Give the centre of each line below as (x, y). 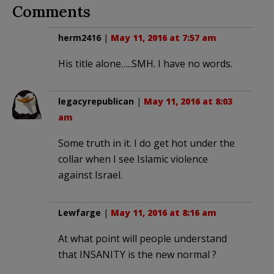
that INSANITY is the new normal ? (137, 255)
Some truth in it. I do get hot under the (146, 143)
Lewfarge (80, 213)
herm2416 (80, 38)
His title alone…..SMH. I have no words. (145, 64)
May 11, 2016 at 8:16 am (164, 213)
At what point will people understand (143, 239)
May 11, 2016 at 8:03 (188, 102)
